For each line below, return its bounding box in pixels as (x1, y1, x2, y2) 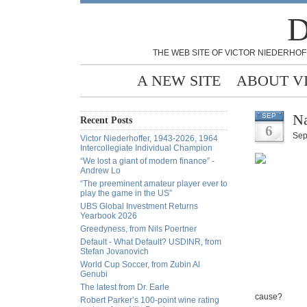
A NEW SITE (137, 72, 221, 89)
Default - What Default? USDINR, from (80, 237, 221, 247)
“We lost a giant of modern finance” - (80, 156, 214, 166)
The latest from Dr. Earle (80, 282, 169, 292)
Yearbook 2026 (80, 211, 137, 221)
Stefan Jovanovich (80, 247, 149, 256)
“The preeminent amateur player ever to (80, 179, 228, 188)
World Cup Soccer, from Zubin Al (80, 260, 200, 269)
